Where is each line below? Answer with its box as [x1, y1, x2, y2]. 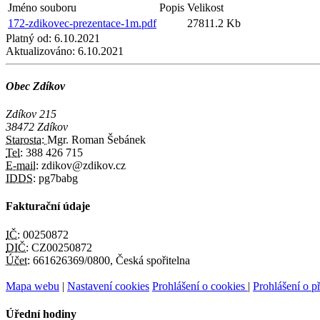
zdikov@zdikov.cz [39, 159, 126, 172]
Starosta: [6, 134, 47, 146]
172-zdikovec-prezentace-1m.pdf [8, 16, 156, 29]
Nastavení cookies [67, 279, 149, 292]
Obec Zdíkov [6, 79, 65, 92]
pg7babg [36, 172, 78, 185]
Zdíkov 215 [6, 108, 56, 121]
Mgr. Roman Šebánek [47, 134, 146, 146]
